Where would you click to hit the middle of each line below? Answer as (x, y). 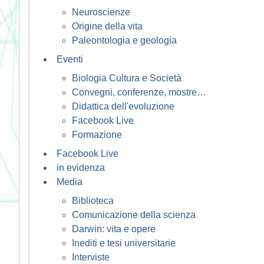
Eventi (70, 59)
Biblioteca (93, 200)
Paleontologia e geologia (124, 40)
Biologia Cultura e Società (127, 78)
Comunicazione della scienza (134, 214)
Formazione (97, 134)
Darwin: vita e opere (114, 229)
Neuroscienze (101, 12)
